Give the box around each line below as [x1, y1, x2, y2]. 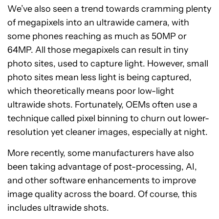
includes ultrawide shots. [7, 202, 109, 214]
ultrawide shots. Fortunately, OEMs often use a [7, 99, 197, 110]
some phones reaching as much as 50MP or [7, 31, 187, 42]
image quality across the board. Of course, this [7, 189, 197, 200]
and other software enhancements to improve [7, 175, 196, 186]
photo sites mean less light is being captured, [7, 72, 192, 83]
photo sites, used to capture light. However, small [7, 58, 208, 69]
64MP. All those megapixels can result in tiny [7, 44, 188, 56]
